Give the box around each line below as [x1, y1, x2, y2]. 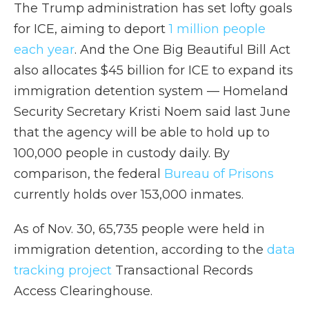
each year [14, 42, 74, 57]
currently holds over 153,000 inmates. [14, 187, 243, 202]
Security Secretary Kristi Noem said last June [14, 104, 290, 119]
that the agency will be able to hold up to [14, 125, 270, 140]
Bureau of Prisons [164, 166, 274, 181]
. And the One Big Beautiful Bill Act [74, 42, 290, 57]
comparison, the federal [14, 166, 164, 181]
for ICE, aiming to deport [14, 21, 169, 37]
